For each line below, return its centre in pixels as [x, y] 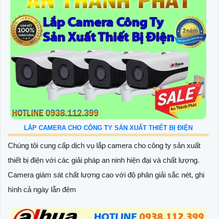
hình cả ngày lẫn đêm [42, 189]
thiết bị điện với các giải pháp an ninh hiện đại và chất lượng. [104, 160]
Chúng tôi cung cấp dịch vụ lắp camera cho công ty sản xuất [104, 145]
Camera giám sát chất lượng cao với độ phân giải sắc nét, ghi [106, 175]
